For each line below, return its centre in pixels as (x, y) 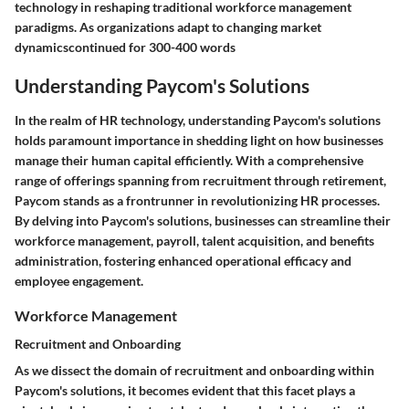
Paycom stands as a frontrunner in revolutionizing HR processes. (197, 200)
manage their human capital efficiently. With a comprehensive (189, 160)
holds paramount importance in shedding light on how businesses (199, 140)
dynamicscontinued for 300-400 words (125, 47)
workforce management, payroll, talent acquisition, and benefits (194, 240)
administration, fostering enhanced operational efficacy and (183, 260)
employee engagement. (79, 280)
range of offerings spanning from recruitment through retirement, (200, 180)
